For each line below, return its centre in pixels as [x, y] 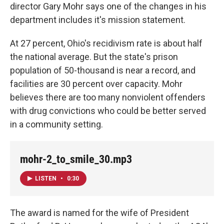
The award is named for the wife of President [99, 212]
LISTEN [46, 178]
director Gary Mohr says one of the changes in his [108, 6]
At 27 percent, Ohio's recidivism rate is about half [106, 43]
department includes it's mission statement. [98, 20]
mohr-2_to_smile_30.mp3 [76, 159]
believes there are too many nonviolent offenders [108, 97]
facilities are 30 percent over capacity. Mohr [96, 84]
